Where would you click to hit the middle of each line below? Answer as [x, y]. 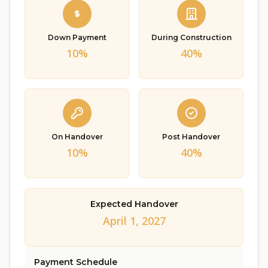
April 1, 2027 [134, 221]
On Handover [77, 137]
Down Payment [77, 37]
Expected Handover [134, 204]
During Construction [191, 37]
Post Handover [191, 137]
